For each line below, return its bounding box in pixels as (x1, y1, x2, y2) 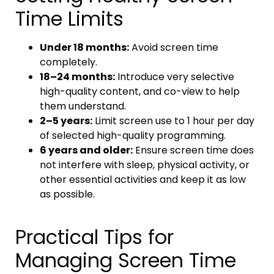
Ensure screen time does (133, 143, 254, 158)
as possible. (40, 187, 95, 202)
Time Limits (15, 5, 124, 33)
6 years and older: (40, 143, 133, 158)
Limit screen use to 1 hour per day (92, 114, 254, 128)
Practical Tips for (15, 223, 174, 251)
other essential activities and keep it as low (40, 172, 246, 187)
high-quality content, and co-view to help (40, 84, 240, 99)
